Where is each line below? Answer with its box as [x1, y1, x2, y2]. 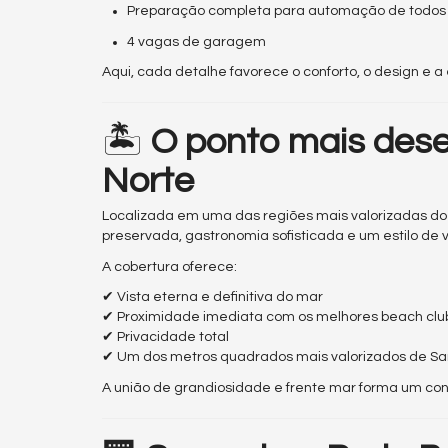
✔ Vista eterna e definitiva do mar [102, 290, 323, 305]
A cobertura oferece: [102, 259, 237, 274]
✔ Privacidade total [102, 330, 229, 345]
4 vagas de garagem [127, 34, 266, 49]
